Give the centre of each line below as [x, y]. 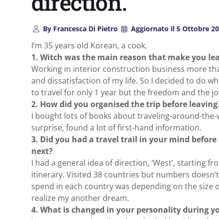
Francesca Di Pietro [84, 29]
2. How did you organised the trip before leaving [124, 104]
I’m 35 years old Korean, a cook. [89, 45]
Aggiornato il [153, 29]
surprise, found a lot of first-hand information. [116, 128]
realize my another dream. [80, 198]
